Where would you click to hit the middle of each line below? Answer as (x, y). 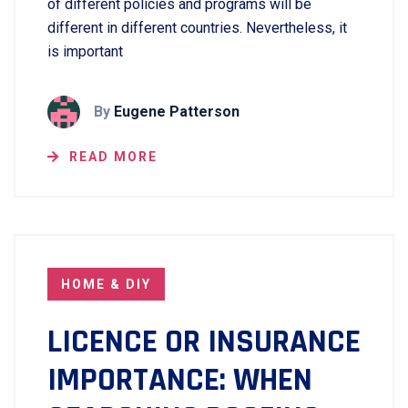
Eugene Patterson (177, 112)
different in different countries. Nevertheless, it (197, 28)
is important (85, 52)
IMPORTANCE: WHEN (180, 381)
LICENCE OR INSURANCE (204, 342)
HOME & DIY (106, 285)
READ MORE (113, 157)
